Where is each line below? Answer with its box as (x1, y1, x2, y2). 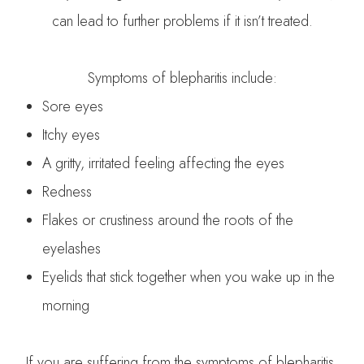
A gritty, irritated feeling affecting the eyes (42, 152, 285, 174)
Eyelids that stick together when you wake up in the (42, 266, 336, 288)
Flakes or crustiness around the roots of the (42, 209, 294, 231)
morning (42, 294, 90, 316)
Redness (42, 180, 93, 202)
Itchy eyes (42, 123, 101, 145)
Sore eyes (42, 95, 104, 117)
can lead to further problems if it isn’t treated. (51, 10, 313, 32)
